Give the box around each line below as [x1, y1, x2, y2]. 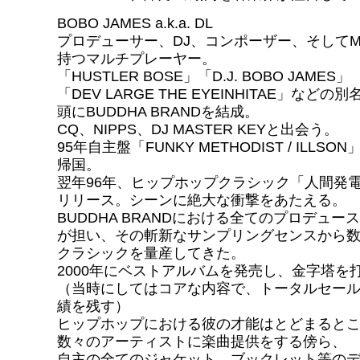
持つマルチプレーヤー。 [57, 51, 216, 67]
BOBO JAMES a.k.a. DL [57, 15, 213, 31]
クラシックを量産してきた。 [57, 245, 245, 261]
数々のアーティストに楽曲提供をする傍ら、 [57, 333, 346, 350]
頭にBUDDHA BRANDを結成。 [57, 104, 259, 120]
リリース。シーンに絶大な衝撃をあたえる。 [57, 192, 346, 208]
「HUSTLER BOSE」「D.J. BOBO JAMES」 [57, 68, 350, 84]
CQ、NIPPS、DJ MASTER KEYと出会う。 [57, 121, 338, 137]
